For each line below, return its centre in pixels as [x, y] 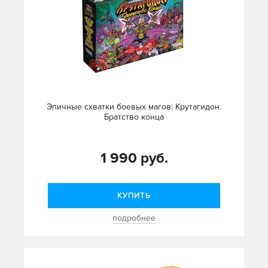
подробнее [134, 218]
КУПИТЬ [134, 196]
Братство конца [134, 117]
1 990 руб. [134, 159]
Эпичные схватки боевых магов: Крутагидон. [134, 107]
